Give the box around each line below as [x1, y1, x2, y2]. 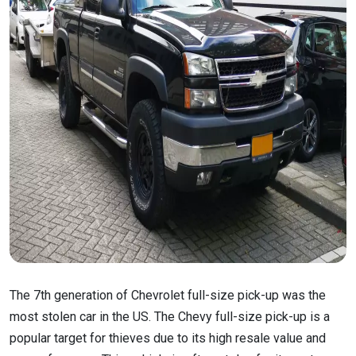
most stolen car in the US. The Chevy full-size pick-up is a [10, 308, 330, 324]
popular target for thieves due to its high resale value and [10, 330, 326, 346]
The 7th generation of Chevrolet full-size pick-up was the [10, 287, 326, 303]
